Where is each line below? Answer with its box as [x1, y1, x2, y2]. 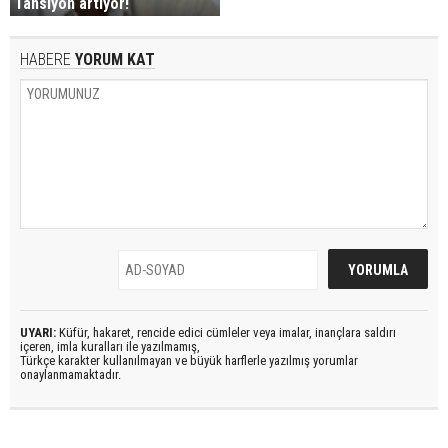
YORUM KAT [71, 50, 155, 70]
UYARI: [20, 325, 56, 341]
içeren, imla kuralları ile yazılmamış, [20, 339, 200, 355]
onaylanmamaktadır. [20, 367, 121, 383]
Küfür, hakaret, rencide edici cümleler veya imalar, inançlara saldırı [56, 325, 396, 341]
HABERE [20, 50, 71, 70]
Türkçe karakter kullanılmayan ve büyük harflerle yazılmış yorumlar [20, 353, 358, 369]
